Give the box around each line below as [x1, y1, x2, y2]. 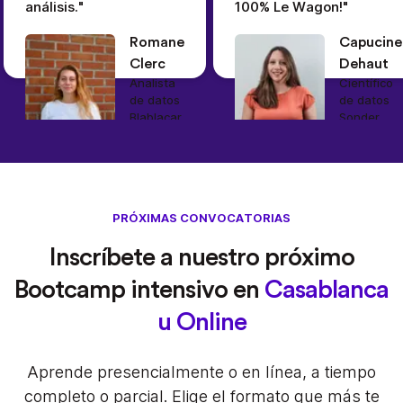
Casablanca [264, 277, 389, 303]
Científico [339, 76, 393, 91]
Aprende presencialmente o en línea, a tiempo [27, 363, 376, 382]
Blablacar [130, 110, 182, 125]
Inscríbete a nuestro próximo [49, 245, 354, 271]
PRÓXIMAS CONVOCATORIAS [112, 210, 291, 226]
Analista [130, 76, 175, 91]
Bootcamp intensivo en [14, 277, 264, 303]
